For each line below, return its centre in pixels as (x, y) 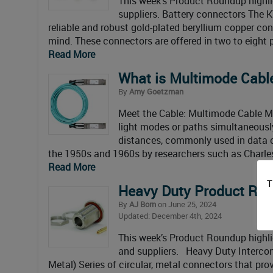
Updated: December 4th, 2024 (170, 215)
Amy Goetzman (156, 91)
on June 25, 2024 (186, 204)
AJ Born (143, 204)
